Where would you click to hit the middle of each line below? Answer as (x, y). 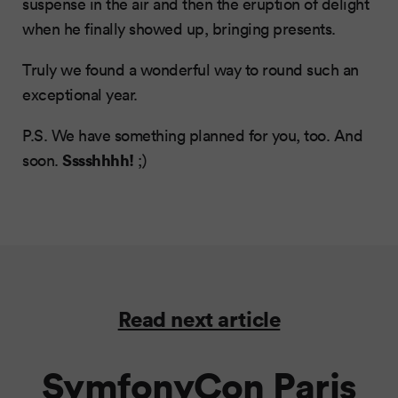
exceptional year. (80, 95)
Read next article (199, 319)
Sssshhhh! (98, 160)
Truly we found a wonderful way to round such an (191, 70)
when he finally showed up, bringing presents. (179, 29)
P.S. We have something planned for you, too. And (192, 135)
